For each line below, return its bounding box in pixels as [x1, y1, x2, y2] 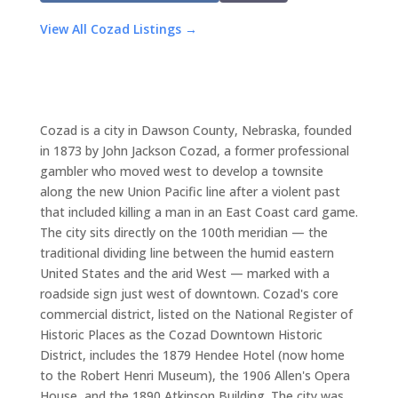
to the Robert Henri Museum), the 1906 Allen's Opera [39, 366, 350, 384]
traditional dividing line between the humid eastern [39, 243, 334, 261]
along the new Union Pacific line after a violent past [39, 182, 340, 200]
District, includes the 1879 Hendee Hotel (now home [39, 346, 345, 363]
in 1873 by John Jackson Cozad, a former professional [39, 141, 349, 159]
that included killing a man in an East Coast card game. [39, 203, 358, 220]
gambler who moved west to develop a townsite [39, 162, 323, 179]
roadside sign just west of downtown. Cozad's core [39, 284, 338, 302]
